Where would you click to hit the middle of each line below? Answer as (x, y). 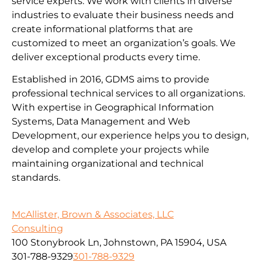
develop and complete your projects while (111, 150)
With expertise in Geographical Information (113, 108)
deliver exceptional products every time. (106, 57)
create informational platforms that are (102, 29)
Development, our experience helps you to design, (130, 136)
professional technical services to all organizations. (128, 94)
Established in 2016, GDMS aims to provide (111, 80)
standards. (36, 178)
